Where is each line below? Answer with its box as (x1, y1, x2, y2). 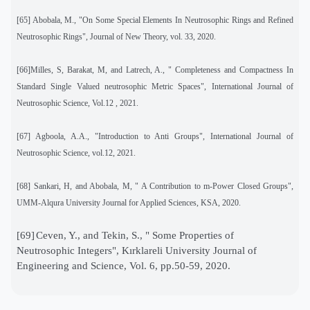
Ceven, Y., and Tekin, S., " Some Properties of (36, 229, 234, 241)
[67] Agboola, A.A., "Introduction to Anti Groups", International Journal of (17, 131, 293, 141)
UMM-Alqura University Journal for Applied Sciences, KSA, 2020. (17, 197, 241, 208)
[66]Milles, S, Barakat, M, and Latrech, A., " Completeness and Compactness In (17, 64, 293, 75)
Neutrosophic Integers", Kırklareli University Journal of (17, 244, 257, 256)
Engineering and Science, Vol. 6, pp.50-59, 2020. (17, 259, 230, 271)
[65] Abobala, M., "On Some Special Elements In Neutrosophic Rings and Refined (17, 15, 293, 25)
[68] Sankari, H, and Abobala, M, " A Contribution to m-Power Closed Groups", (17, 181, 293, 191)
